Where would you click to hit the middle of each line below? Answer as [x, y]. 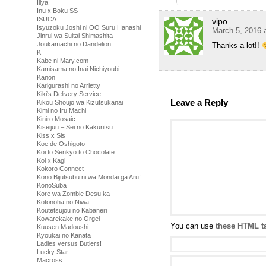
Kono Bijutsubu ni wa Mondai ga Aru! [89, 177]
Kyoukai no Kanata [64, 235]
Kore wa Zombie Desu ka [73, 194]
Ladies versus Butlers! [69, 243]
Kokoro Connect [60, 169]
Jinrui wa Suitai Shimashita [75, 36]
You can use [193, 226]
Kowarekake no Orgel [68, 218]
